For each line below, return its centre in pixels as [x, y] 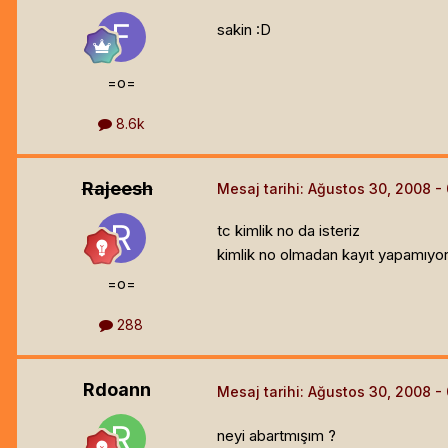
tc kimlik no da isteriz [288, 231]
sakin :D [244, 29]
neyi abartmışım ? [276, 435]
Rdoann [117, 390]
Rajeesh [117, 189]
